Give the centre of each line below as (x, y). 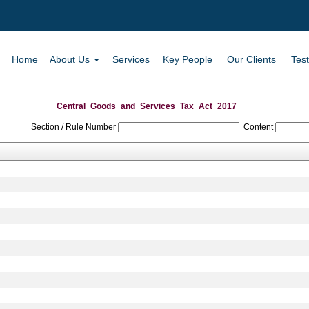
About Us (71, 59)
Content (259, 127)
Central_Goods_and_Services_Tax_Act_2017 (146, 106)
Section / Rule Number (73, 127)
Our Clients (252, 59)
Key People (188, 59)
